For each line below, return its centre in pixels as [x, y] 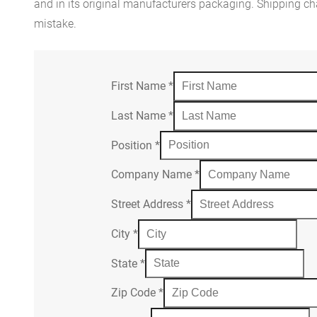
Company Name [153, 175]
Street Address [149, 204]
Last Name [140, 115]
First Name [140, 86]
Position [133, 145]
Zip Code [135, 293]
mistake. [56, 24]
